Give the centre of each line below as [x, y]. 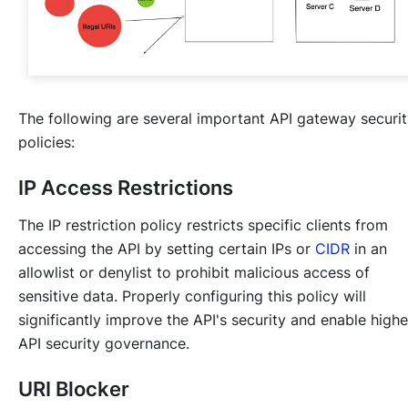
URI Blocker [74, 389]
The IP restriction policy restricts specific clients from [203, 225]
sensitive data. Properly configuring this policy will [192, 296]
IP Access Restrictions [126, 188]
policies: [46, 143]
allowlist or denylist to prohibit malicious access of [194, 273]
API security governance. [104, 344]
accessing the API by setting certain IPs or [167, 249]
